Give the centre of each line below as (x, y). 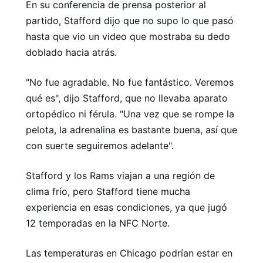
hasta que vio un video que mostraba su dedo (128, 36)
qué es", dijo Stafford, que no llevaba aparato (127, 98)
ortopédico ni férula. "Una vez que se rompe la (130, 114)
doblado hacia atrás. (71, 52)
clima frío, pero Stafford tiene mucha (108, 191)
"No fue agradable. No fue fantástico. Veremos (130, 82)
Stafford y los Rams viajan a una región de (120, 176)
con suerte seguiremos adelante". (100, 146)
